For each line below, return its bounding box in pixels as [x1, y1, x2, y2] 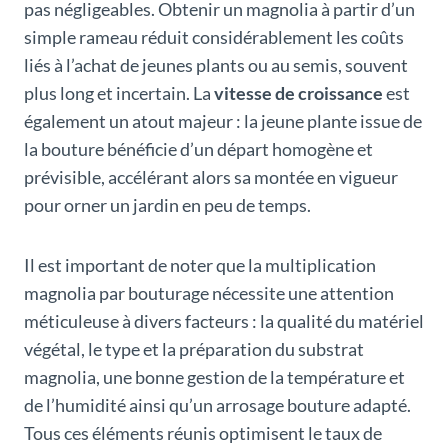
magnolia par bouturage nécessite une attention [24, 281, 394, 304]
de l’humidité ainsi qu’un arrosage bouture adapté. [24, 393, 411, 416]
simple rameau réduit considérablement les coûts [24, 25, 404, 48]
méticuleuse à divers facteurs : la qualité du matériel [24, 309, 424, 332]
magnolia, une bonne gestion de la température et [24, 365, 405, 388]
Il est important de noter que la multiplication [24, 253, 376, 276]
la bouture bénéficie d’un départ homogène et [24, 137, 373, 160]
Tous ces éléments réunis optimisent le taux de [24, 421, 382, 444]
